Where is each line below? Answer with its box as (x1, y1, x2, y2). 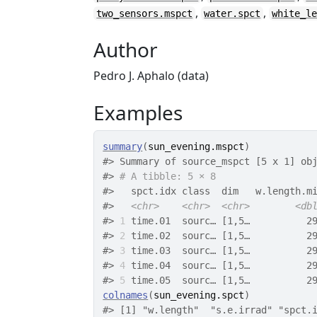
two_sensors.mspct (96, 8, 193, 19)
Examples (93, 99, 183, 126)
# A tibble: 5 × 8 (120, 171, 217, 182)
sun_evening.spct (154, 289, 245, 301)
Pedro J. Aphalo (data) (93, 68, 209, 83)
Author (93, 36, 158, 63)
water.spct (204, 8, 261, 19)
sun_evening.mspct (148, 141, 245, 152)
